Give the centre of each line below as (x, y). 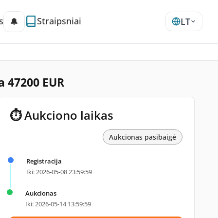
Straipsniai (59, 21)
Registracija (44, 161)
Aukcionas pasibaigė (142, 137)
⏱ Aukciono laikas (61, 115)
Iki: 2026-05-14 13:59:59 (58, 204)
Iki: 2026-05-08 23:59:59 (59, 172)
